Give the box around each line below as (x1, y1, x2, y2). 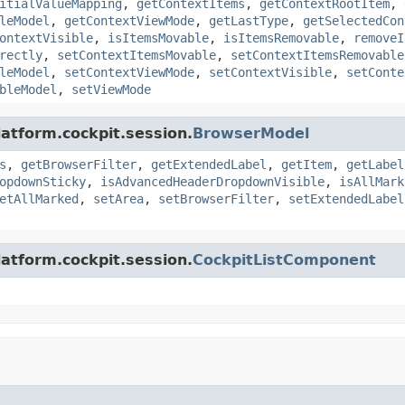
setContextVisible (209, 64, 332, 80)
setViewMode (71, 81, 151, 97)
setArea (93, 191, 144, 206)
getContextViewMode (64, 13, 194, 28)
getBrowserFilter (21, 156, 137, 172)
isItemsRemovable (223, 30, 339, 45)
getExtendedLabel (151, 156, 267, 172)
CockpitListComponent (193, 250, 376, 268)
